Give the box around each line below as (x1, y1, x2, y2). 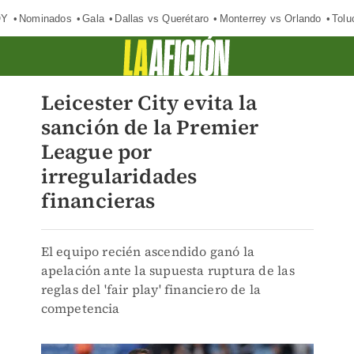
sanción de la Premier (40, 113, 259, 141)
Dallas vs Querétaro (115, 12, 209, 24)
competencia (40, 299, 120, 317)
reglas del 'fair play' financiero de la (40, 281, 262, 298)
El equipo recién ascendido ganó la (40, 243, 255, 260)
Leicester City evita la (40, 88, 258, 117)
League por (40, 137, 153, 166)
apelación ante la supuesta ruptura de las (40, 262, 295, 279)
